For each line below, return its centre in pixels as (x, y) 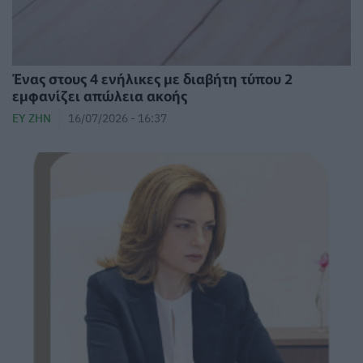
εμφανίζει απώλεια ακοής (100, 96)
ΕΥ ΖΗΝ (32, 118)
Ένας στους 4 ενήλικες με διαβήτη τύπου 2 (152, 79)
